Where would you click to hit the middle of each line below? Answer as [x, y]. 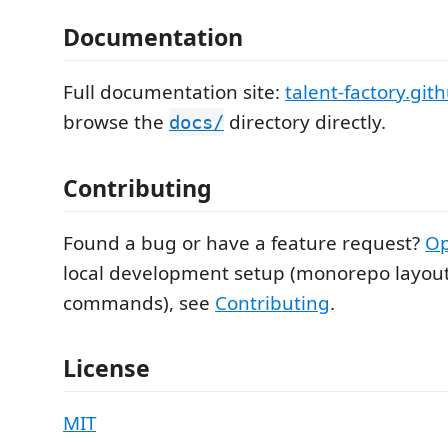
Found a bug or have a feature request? [244, 242]
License [106, 368]
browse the [116, 122]
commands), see [139, 302]
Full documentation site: [174, 92]
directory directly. [305, 122]
